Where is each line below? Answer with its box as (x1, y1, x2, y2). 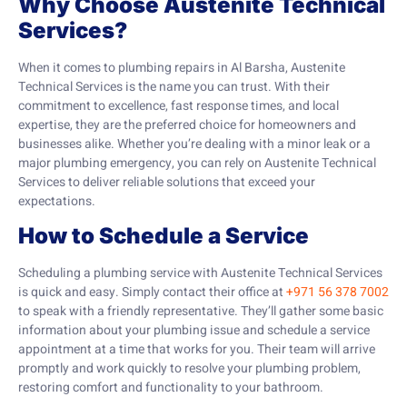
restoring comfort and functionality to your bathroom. (18, 378, 323, 398)
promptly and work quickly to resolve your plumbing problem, (18, 359, 361, 379)
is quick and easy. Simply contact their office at (18, 283, 286, 303)
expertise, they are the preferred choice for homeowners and (18, 114, 356, 134)
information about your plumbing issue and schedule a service (18, 321, 370, 341)
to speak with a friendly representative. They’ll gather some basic (18, 302, 383, 322)
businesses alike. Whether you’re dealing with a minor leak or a (18, 134, 371, 154)
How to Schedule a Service (18, 223, 309, 250)
